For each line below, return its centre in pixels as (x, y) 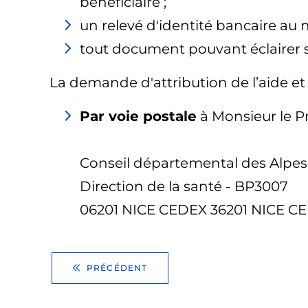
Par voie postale (138, 116)
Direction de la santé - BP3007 (184, 186)
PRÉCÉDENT (117, 268)
